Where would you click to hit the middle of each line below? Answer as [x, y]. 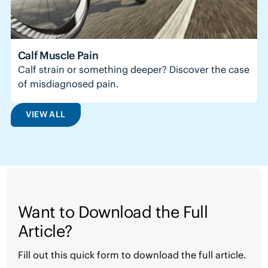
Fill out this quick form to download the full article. [132, 255]
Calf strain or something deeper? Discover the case [133, 69]
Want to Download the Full [113, 212]
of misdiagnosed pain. [68, 83]
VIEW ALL [45, 115]
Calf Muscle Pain [58, 55]
